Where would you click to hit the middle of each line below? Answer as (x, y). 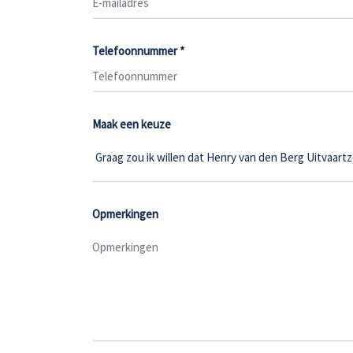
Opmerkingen (125, 214)
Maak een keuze (132, 124)
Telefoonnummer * (138, 51)
